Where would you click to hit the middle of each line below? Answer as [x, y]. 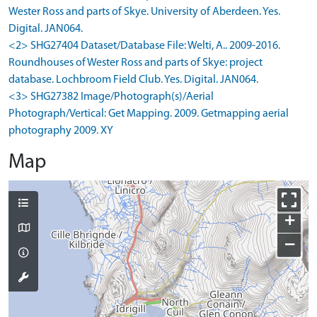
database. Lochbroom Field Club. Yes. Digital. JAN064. [133, 80]
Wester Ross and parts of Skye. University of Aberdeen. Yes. [144, 12]
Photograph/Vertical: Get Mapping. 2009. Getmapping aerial [149, 114]
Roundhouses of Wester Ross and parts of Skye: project [136, 63]
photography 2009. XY [61, 131]
